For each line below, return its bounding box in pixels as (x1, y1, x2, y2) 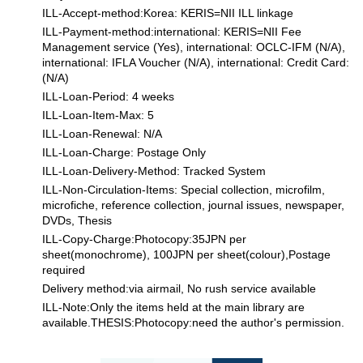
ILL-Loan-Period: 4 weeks (42, 90, 174, 103)
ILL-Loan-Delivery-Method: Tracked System (42, 164, 266, 177)
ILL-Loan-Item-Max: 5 (42, 109, 154, 122)
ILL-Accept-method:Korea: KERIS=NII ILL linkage (42, 6, 293, 19)
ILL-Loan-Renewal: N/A (42, 127, 162, 140)
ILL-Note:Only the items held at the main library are (42, 301, 305, 314)
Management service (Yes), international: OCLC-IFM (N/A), (42, 41, 345, 53)
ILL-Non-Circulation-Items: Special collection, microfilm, (42, 183, 325, 196)
